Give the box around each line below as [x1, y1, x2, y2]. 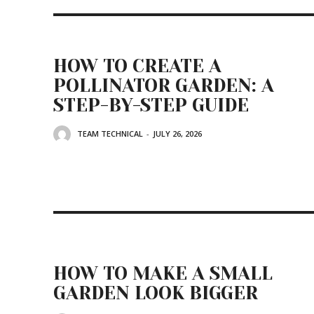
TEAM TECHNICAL [77, 128, 143, 139]
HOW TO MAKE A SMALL [53, 263, 273, 284]
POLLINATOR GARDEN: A [53, 75, 274, 96]
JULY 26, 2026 [153, 128, 202, 139]
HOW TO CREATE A [53, 55, 221, 76]
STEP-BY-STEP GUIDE [53, 95, 249, 116]
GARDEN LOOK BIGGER [53, 282, 258, 303]
